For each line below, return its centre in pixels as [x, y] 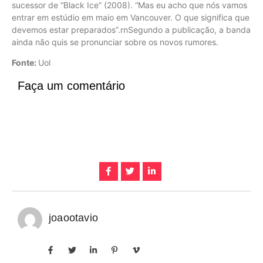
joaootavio [73, 218]
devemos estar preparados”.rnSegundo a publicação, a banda [131, 29]
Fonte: [25, 62]
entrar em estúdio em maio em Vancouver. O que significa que [131, 17]
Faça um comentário [71, 86]
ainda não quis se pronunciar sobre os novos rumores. [115, 42]
